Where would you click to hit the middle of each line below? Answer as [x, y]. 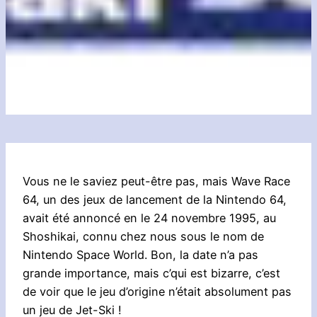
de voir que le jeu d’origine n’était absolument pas [157, 291]
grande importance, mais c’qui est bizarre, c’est [151, 273]
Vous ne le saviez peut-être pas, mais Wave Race [156, 181]
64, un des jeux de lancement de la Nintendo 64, [155, 199]
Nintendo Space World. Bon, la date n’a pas [140, 254]
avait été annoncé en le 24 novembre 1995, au [149, 218]
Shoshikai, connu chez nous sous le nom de [143, 236]
